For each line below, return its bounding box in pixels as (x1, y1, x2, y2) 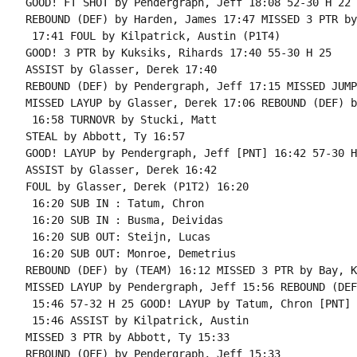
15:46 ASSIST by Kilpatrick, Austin (25, 314, 249, 327)
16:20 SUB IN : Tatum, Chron (25, 197, 204, 210)
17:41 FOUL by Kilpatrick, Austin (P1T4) (25, 29, 280, 42)
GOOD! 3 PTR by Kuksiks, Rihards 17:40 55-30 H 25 (25, 46, 331, 59)
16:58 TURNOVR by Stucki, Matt (25, 113, 217, 126)
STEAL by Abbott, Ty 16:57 (25, 130, 185, 143)
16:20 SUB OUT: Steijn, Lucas (25, 230, 210, 243)
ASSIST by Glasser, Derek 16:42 (25, 163, 217, 176)
